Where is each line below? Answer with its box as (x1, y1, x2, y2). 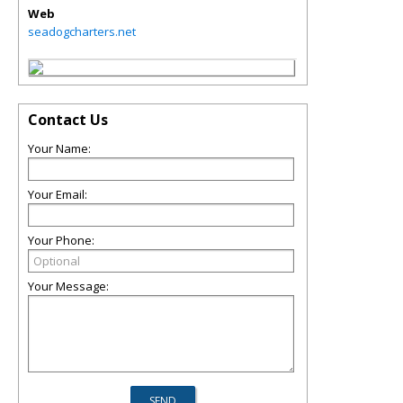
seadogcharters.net (28, 23, 136, 40)
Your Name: (28, 140, 91, 157)
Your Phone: (28, 232, 94, 248)
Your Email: (28, 186, 87, 202)
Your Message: (28, 278, 109, 294)
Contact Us (28, 110, 108, 130)
